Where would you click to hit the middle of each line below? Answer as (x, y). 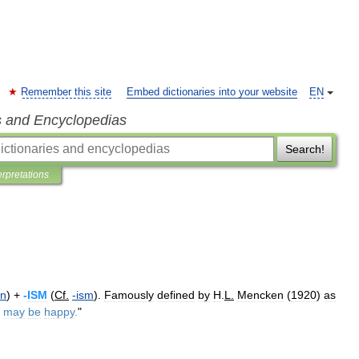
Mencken (260, 295)
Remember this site (66, 92)
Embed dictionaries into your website (212, 92)
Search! (305, 149)
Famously (129, 295)
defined (176, 295)
